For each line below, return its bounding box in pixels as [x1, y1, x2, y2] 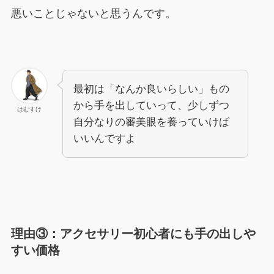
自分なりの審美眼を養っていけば [73, 116, 229, 128]
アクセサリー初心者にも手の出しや [59, 227, 256, 241]
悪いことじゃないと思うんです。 [10, 7, 176, 20]
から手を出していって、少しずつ [73, 99, 229, 111]
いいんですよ [73, 132, 136, 144]
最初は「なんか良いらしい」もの [73, 83, 229, 95]
